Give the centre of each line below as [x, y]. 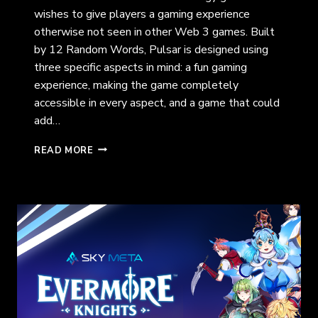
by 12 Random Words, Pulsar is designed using [151, 49]
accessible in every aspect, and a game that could [157, 103]
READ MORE [64, 150]
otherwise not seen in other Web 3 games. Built [154, 32]
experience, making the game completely [136, 85]
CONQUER [118, 204]
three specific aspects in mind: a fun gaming [141, 67]
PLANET [114, 176]
